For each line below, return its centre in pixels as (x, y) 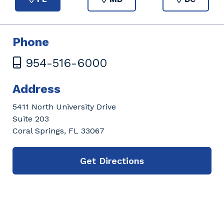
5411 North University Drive (64, 106)
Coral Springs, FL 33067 (58, 130)
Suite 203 (31, 118)
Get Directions (112, 160)
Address (36, 89)
